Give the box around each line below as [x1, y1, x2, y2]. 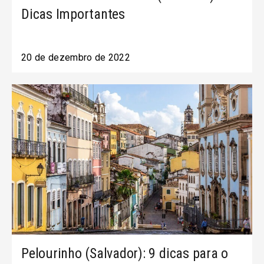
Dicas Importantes [21, 6, 125, 22]
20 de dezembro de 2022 [21, 52, 131, 63]
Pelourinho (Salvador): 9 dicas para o [21, 245, 229, 262]
